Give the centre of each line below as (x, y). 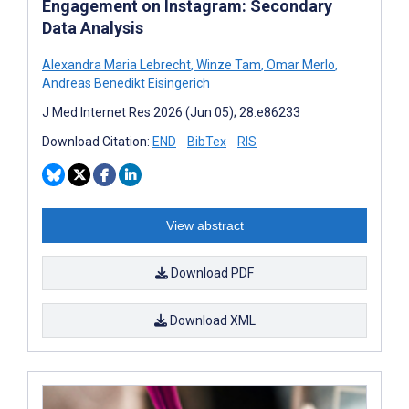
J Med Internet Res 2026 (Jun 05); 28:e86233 (171, 113)
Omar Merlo (299, 65)
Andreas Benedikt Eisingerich (126, 84)
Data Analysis (93, 28)
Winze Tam (227, 65)
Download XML (211, 321)
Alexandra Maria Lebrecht (116, 65)
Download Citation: (97, 142)
